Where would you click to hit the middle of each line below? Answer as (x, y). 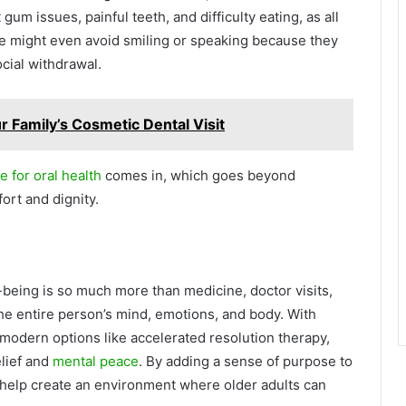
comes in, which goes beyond (198, 175)
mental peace (96, 362)
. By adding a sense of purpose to (246, 362)
